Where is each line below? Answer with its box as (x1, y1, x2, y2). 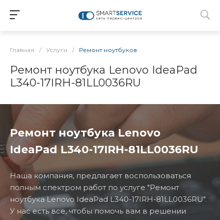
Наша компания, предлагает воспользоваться (10, 171, 191, 180)
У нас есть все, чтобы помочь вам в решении (10, 206, 186, 216)
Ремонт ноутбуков (79, 46, 137, 54)
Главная (10, 46, 34, 54)
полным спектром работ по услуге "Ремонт (10, 183, 179, 192)
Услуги (46, 46, 67, 54)
